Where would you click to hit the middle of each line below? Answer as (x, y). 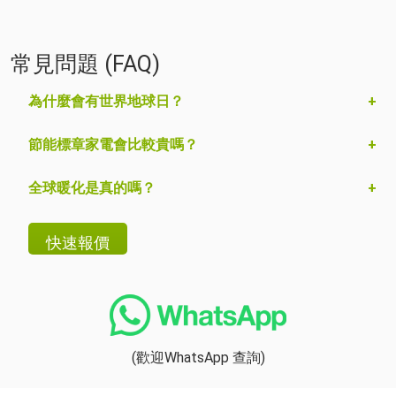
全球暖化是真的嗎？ (92, 188)
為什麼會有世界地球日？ (106, 102)
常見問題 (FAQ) (85, 65)
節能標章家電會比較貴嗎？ (113, 145)
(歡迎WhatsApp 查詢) (198, 358)
